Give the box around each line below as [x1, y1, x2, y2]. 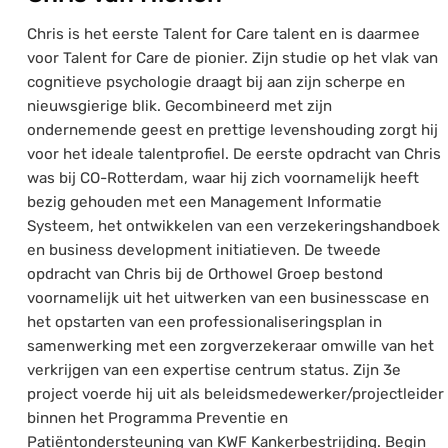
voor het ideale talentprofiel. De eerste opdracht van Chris [27, 145, 441, 164]
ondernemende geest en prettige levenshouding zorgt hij [27, 121, 438, 140]
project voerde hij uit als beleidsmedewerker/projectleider [27, 385, 444, 404]
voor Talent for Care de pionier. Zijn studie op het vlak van [27, 49, 438, 68]
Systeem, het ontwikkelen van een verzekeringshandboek [27, 217, 440, 236]
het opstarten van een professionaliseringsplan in [27, 313, 382, 332]
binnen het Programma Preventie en [27, 409, 288, 428]
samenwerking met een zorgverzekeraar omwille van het [27, 337, 434, 356]
